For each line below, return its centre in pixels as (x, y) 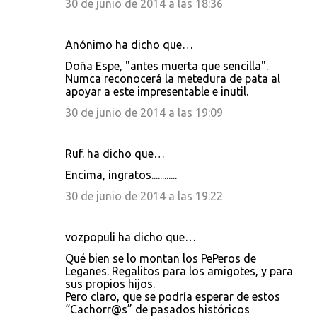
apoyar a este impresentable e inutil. (157, 91)
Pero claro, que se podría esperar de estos (173, 296)
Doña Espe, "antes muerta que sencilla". (167, 66)
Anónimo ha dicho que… (129, 45)
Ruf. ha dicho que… (115, 154)
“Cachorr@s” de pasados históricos (157, 309)
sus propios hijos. (110, 284)
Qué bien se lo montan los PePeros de (161, 258)
